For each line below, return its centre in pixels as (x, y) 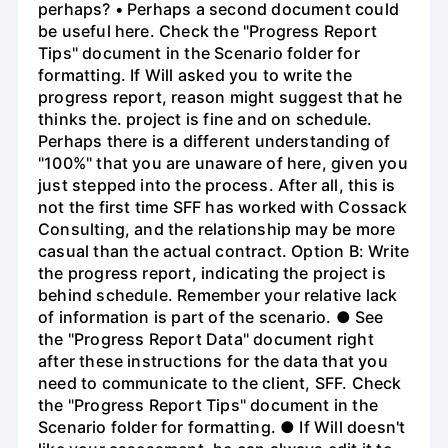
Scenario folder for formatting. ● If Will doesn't (222, 426)
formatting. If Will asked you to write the (195, 74)
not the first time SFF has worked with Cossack (222, 206)
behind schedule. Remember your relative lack (218, 294)
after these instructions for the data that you (213, 360)
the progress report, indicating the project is (212, 272)
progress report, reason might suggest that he (220, 96)
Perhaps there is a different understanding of (214, 140)
